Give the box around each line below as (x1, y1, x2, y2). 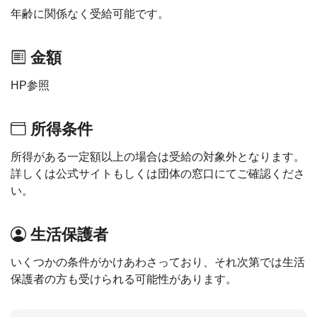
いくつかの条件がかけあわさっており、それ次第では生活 (11, 256, 305, 268)
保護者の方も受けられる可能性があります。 (11, 273, 237, 285)
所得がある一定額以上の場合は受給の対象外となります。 (11, 151, 305, 163)
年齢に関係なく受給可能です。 (11, 8, 169, 20)
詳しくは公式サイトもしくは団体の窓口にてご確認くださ (11, 168, 305, 180)
